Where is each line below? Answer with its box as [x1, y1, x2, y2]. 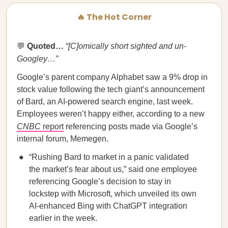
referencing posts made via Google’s [64, 122, 197, 131]
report [41, 122, 64, 131]
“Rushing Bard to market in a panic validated [29, 153, 189, 161]
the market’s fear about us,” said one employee [29, 165, 197, 174]
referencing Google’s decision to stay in [29, 177, 171, 186]
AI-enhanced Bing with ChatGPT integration [29, 202, 187, 210]
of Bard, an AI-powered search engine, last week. [17, 97, 193, 106]
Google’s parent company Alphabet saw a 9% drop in [17, 73, 208, 81]
